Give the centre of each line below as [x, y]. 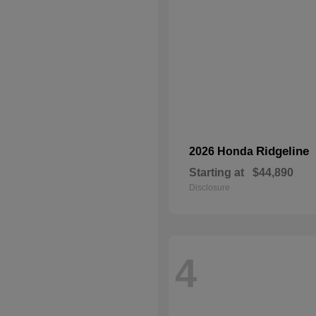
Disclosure [209, 188]
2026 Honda [223, 151]
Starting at [217, 172]
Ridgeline [282, 151]
